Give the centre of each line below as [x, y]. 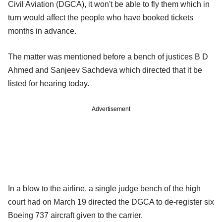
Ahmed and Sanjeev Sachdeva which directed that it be [105, 70]
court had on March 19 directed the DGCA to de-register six [111, 202]
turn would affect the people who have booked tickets [101, 17]
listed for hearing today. [49, 83]
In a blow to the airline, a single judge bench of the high [104, 188]
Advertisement [111, 109]
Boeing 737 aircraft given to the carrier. [75, 215]
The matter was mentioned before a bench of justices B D [108, 56]
